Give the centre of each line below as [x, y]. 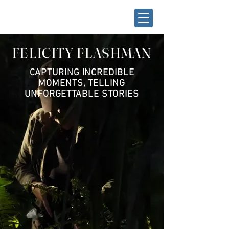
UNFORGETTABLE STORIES [82, 94]
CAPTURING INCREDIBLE [82, 73]
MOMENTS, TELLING [82, 84]
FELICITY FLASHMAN [82, 53]
